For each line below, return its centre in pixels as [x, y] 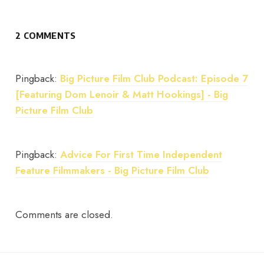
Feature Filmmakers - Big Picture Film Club [113, 171]
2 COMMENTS [46, 36]
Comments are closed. [65, 215]
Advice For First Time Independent [141, 155]
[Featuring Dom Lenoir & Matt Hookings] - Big [122, 95]
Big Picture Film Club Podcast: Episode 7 [154, 79]
